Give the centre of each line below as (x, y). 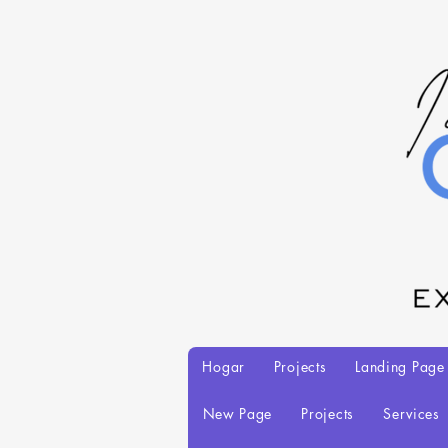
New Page (237, 413)
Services (411, 413)
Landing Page (400, 366)
